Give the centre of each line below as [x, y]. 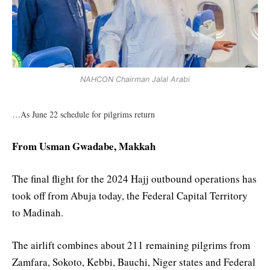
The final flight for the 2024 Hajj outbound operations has [134, 179]
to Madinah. [38, 213]
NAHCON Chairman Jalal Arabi [135, 79]
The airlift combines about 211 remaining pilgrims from [131, 245]
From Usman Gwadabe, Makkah [84, 146]
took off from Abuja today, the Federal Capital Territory [130, 196]
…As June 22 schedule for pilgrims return [83, 114]
